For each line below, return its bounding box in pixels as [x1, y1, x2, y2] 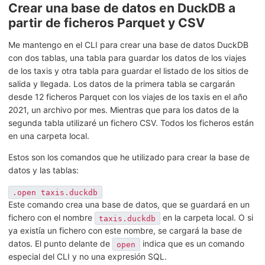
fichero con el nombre [8, 212, 95, 223]
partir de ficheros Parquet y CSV [8, 15, 205, 31]
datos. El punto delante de [8, 238, 112, 249]
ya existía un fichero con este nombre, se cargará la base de [8, 225, 242, 236]
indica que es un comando [140, 238, 244, 249]
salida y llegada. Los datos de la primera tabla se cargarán [8, 79, 235, 89]
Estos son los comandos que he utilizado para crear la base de [8, 152, 250, 163]
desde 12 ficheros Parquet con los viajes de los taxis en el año [8, 92, 247, 102]
